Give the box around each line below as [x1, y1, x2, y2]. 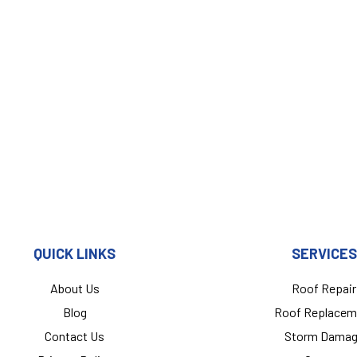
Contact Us [45, 328, 105, 343]
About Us [49, 280, 100, 296]
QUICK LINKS [33, 245, 116, 262]
